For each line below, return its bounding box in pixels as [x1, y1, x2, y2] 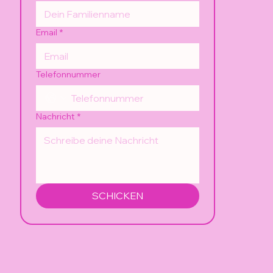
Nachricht [36, 110, 76, 122]
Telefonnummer [36, 68, 101, 80]
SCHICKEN [92, 189, 144, 202]
